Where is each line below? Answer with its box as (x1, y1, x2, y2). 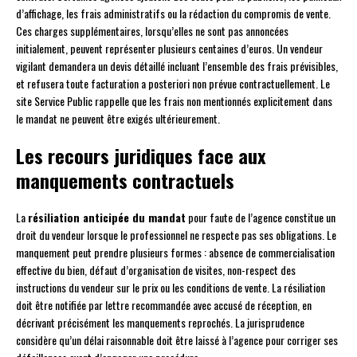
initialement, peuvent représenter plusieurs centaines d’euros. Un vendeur (16, 40, 323, 57)
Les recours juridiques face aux (16, 141, 266, 171)
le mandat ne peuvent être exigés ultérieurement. (16, 110, 220, 127)
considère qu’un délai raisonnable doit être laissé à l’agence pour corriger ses (16, 331, 338, 349)
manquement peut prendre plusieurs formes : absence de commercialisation (16, 244, 335, 261)
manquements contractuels (16, 166, 234, 195)
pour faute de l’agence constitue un (186, 209, 335, 226)
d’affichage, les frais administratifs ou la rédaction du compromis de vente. (16, 5, 331, 22)
